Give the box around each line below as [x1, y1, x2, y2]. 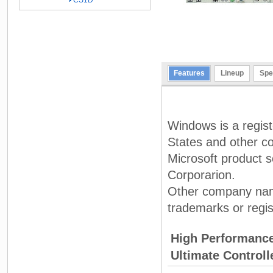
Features [174, 68, 205, 77]
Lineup [221, 68, 244, 77]
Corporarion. [168, 168, 235, 182]
